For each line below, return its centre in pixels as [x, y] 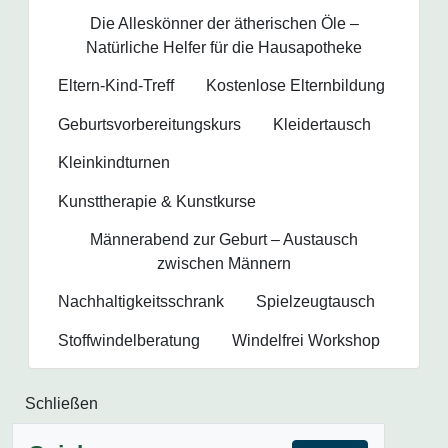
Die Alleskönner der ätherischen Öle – [224, 23]
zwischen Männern [224, 263]
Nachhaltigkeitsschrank [141, 302]
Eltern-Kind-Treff [116, 86]
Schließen [61, 403]
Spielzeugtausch [315, 302]
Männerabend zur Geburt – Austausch [224, 239]
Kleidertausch [322, 124]
